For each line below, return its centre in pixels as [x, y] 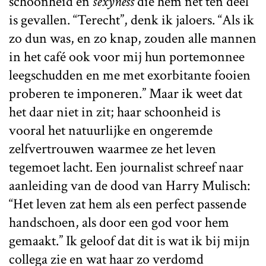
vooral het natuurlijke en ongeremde [111, 130]
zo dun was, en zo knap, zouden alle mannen [133, 38]
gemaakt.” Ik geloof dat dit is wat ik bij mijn [129, 240]
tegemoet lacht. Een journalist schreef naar [126, 167]
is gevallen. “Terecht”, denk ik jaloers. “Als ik [132, 20]
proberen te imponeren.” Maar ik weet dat [126, 93]
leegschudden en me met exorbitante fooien [130, 75]
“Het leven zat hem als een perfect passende [128, 204]
